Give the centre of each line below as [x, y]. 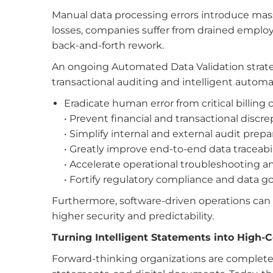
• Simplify [86, 134]
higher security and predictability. [133, 216]
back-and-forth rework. [109, 45]
